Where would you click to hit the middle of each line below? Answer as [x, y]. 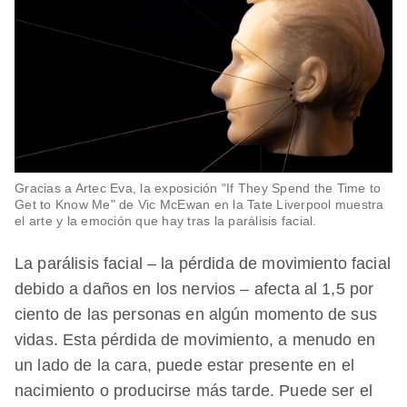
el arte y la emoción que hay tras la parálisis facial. [166, 221]
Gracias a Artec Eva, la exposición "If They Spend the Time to [198, 189]
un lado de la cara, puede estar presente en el [184, 366]
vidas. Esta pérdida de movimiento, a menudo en [195, 340]
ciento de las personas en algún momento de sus [196, 315]
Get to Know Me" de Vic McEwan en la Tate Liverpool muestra [199, 205]
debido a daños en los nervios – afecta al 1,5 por [194, 289]
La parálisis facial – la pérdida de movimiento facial [203, 264]
